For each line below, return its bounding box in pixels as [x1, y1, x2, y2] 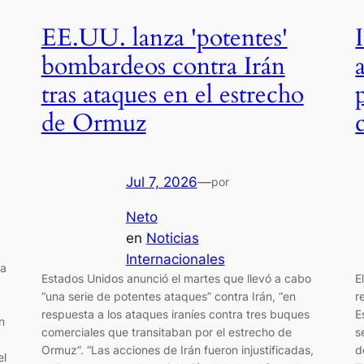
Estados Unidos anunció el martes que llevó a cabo [41, 271, 311, 285]
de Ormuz [41, 106, 146, 140]
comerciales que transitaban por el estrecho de [41, 324, 292, 339]
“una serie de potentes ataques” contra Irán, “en [41, 288, 296, 303]
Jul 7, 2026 [125, 174, 197, 191]
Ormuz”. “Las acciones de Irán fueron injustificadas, [41, 342, 314, 357]
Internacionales [125, 250, 225, 267]
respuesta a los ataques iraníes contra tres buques [41, 306, 310, 321]
